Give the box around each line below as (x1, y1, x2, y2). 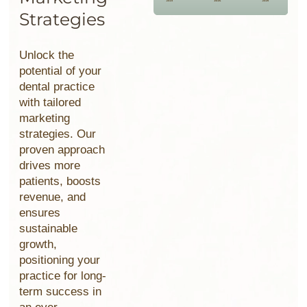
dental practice (19, 80, 95, 94)
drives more (19, 159, 81, 173)
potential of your (19, 64, 102, 78)
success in (46, 285, 102, 299)
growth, (19, 238, 58, 251)
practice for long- (19, 269, 107, 283)
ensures (19, 206, 61, 220)
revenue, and (19, 191, 86, 204)
